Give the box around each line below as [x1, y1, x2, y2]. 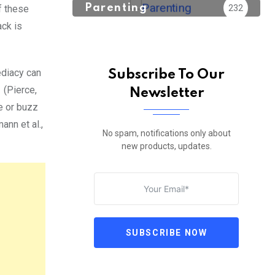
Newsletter [129, 87, 204, 100]
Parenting [85, 2, 148, 14]
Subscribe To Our [108, 68, 225, 82]
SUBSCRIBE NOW [125, 227, 207, 238]
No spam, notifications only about [102, 128, 231, 138]
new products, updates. [121, 141, 212, 151]
